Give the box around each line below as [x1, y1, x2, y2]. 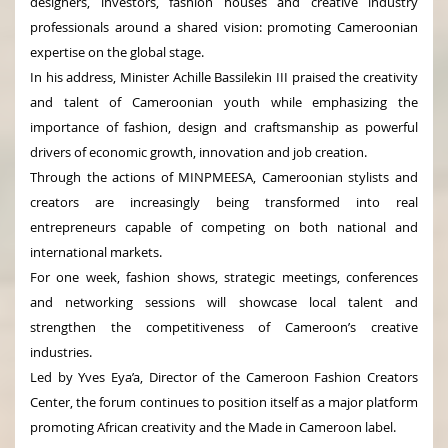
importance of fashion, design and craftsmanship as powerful [30, 117, 418, 136]
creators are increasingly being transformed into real [30, 192, 418, 211]
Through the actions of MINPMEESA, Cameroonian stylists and [30, 167, 418, 186]
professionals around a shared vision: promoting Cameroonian [30, 17, 418, 36]
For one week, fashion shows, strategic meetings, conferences [30, 267, 418, 286]
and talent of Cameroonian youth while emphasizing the [30, 92, 418, 111]
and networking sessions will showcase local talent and [30, 292, 418, 311]
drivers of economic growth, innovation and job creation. [30, 142, 367, 161]
